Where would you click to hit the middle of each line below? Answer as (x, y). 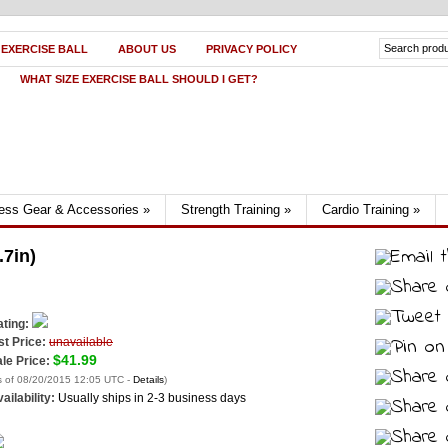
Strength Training (230, 209)
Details (148, 379)
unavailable (81, 342)
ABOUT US (147, 49)
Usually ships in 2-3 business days (152, 398)
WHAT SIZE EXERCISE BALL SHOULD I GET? (139, 79)
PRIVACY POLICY (251, 49)
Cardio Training (365, 209)
